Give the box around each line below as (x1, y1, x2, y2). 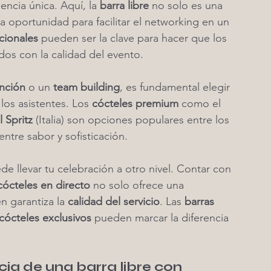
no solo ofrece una (90, 178, 187, 192)
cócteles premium (92, 97, 178, 110)
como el (178, 97, 224, 110)
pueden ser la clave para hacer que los (38, 31, 230, 45)
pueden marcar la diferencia (91, 211, 232, 224)
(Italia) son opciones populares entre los (33, 113, 232, 126)
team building (53, 80, 120, 94)
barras (184, 195, 217, 208)
